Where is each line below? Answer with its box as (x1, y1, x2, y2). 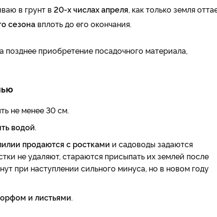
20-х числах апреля (54, 4, 128, 15)
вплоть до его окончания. (35, 18, 131, 29)
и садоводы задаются (110, 139, 193, 149)
